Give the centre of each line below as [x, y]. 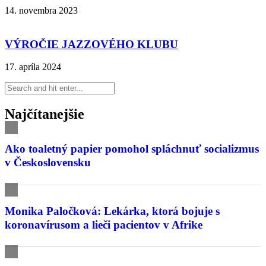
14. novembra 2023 [41, 11]
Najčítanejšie [45, 114]
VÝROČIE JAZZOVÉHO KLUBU [91, 44]
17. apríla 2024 [33, 67]
